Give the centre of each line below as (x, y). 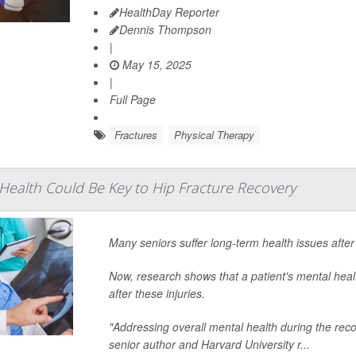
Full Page (133, 99)
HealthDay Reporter (170, 12)
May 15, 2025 (156, 64)
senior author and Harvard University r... (209, 344)
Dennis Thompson (166, 29)
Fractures (136, 135)
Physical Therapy (215, 135)
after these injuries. (157, 293)
